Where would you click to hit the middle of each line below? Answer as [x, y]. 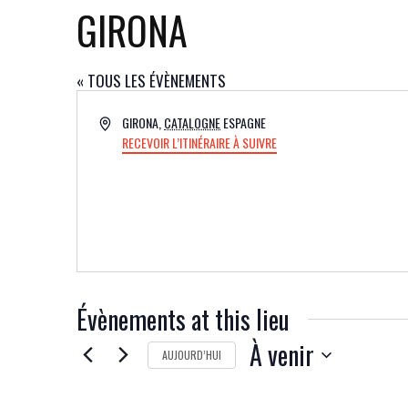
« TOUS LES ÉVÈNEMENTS [151, 81]
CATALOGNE [193, 123]
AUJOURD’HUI [192, 354]
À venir [282, 355]
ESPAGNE [245, 123]
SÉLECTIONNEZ [292, 382]
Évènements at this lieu [183, 320]
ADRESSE [120, 122]
